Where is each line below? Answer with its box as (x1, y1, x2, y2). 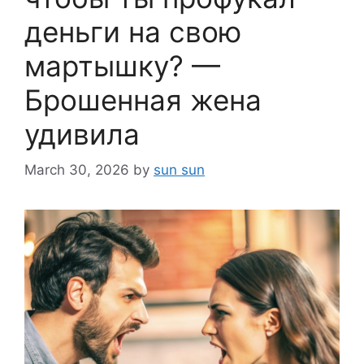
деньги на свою (24, 14, 241, 49)
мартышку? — (24, 48, 220, 83)
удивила (24, 116, 140, 151)
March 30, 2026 (24, 162, 129, 179)
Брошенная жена (24, 82, 262, 117)
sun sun (154, 162, 205, 179)
